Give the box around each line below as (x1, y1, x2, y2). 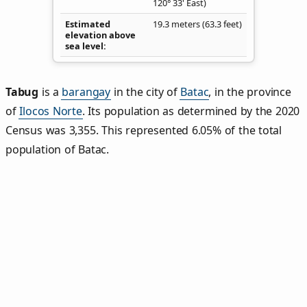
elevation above (65, 28, 136, 41)
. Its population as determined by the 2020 (82, 103, 300, 119)
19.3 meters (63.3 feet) (153, 17, 242, 30)
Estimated (65, 17, 110, 30)
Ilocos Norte (19, 103, 82, 119)
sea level (65, 39, 103, 52)
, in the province (208, 84, 291, 100)
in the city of (110, 84, 181, 100)
